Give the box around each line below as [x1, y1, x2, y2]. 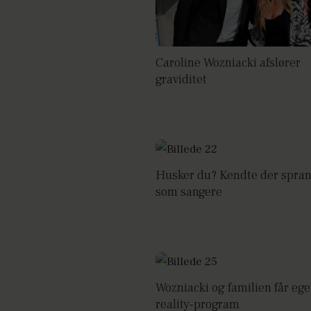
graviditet [155, 71, 207, 87]
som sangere [155, 183, 222, 200]
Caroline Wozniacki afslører [155, 54, 301, 71]
